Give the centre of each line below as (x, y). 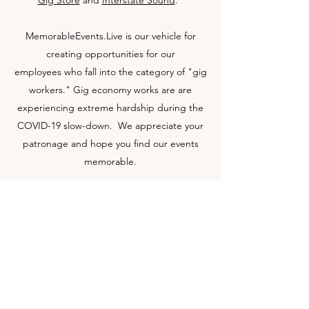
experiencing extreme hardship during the (110, 108)
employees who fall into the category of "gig (110, 72)
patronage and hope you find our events (110, 143)
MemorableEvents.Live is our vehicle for (110, 36)
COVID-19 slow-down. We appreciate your (110, 126)
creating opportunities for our (110, 54)
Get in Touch (111, 226)
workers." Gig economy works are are (110, 90)
